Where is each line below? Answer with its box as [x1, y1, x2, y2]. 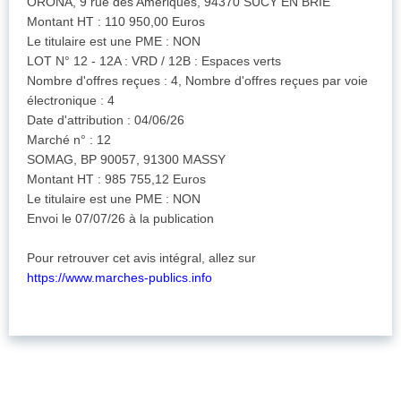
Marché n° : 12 [27, 132, 111, 148]
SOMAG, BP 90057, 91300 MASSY [27, 152, 226, 167]
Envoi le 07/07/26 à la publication [27, 211, 214, 226]
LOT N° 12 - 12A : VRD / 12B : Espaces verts [27, 54, 281, 69]
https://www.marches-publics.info [27, 270, 212, 286]
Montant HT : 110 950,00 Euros [27, 14, 205, 30]
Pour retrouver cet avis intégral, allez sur [27, 251, 256, 266]
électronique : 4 [27, 93, 115, 108]
